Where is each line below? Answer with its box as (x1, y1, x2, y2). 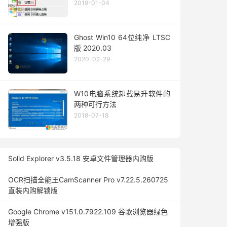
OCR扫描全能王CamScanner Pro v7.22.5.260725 (8, 175, 168, 184)
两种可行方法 (74, 100, 117, 108)
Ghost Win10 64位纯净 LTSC (74, 33, 170, 42)
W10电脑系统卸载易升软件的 (74, 89, 170, 98)
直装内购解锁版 (8, 186, 58, 195)
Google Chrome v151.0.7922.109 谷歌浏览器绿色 (8, 207, 168, 216)
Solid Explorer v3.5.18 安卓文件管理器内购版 (8, 154, 154, 163)
